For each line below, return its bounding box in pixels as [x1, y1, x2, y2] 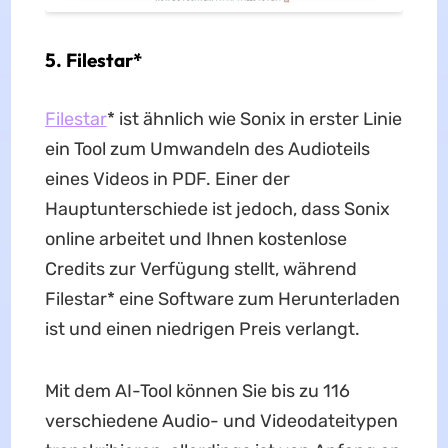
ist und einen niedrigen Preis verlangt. [44, 317, 360, 340]
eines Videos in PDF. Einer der [44, 167, 290, 190]
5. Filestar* [44, 47, 142, 72]
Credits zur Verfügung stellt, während [44, 257, 357, 280]
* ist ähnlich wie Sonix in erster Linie [106, 107, 402, 130]
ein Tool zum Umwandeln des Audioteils [44, 137, 370, 160]
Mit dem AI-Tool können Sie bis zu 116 [44, 379, 350, 402]
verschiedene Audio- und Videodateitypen [44, 409, 398, 432]
